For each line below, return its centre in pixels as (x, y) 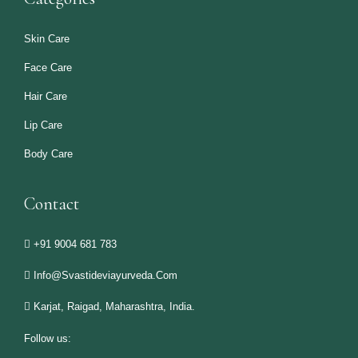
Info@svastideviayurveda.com (105, 275)
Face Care (48, 67)
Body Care (48, 153)
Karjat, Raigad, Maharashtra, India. (114, 306)
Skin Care (47, 38)
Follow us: (48, 338)
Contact (52, 203)
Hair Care (46, 96)
